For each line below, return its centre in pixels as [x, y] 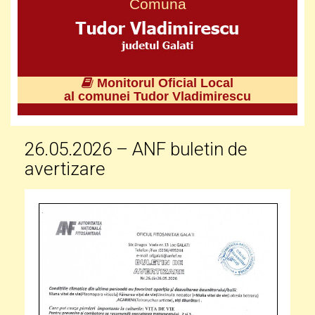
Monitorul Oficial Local [163, 83]
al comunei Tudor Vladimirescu [157, 96]
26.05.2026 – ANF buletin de [136, 149]
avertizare [65, 169]
